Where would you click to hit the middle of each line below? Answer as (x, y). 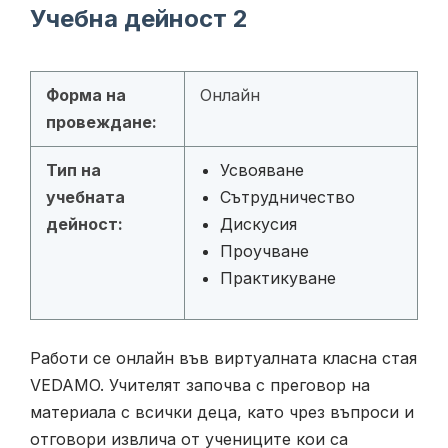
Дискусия (258, 224)
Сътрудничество (287, 197)
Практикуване (278, 278)
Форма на (86, 95)
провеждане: (101, 122)
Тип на (73, 170)
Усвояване (262, 170)
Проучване (264, 251)
